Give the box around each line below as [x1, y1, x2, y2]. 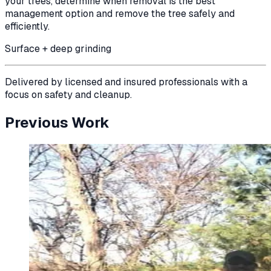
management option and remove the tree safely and [5, 7, 235, 21]
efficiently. [5, 20, 50, 33]
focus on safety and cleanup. [5, 88, 132, 102]
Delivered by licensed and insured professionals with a [5, 76, 247, 89]
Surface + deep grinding [5, 42, 111, 56]
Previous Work [5, 113, 109, 132]
